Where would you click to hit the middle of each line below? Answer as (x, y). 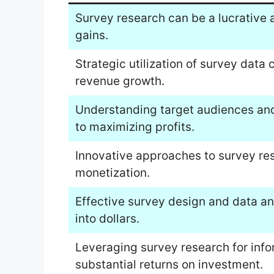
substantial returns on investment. (169, 264)
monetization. (112, 172)
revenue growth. (120, 81)
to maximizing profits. (135, 127)
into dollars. (107, 218)
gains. (91, 35)
